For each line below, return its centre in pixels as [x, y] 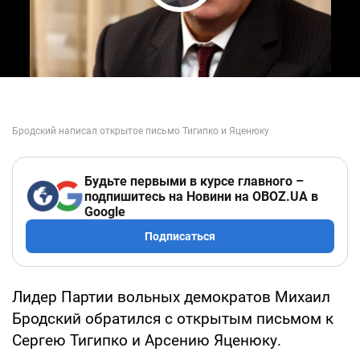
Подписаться [180, 236]
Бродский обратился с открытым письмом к [173, 318]
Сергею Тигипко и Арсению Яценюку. [147, 340]
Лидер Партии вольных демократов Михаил [171, 297]
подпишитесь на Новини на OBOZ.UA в [201, 196]
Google [105, 211]
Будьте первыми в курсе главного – [194, 181]
